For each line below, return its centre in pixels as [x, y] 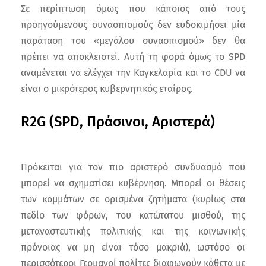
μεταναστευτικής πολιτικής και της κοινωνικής [133, 232]
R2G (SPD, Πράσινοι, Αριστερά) [118, 122]
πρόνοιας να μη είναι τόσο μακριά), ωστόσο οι [133, 248]
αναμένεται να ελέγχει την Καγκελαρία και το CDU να [133, 73]
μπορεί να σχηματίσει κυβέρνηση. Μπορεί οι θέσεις [133, 183]
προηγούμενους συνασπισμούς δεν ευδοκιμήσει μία [133, 25]
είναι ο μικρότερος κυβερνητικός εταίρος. [107, 89]
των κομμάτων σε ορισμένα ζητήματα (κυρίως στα [133, 199]
